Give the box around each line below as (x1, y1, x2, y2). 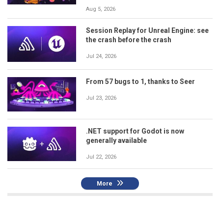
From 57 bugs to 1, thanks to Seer (86, 78, 195, 86)
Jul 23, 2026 (86, 95, 116, 102)
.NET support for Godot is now (86, 127, 184, 136)
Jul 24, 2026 (86, 53, 116, 59)
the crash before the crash (86, 35, 171, 44)
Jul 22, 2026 (86, 154, 116, 161)
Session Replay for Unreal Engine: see (86, 26, 209, 34)
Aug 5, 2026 (86, 5, 115, 12)
